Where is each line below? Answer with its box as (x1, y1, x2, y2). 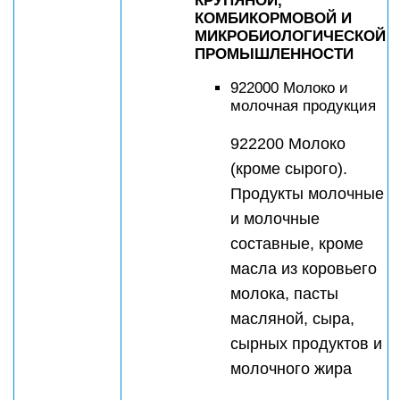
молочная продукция (230, 97, 376, 114)
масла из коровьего (230, 260, 377, 278)
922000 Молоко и (230, 79, 348, 96)
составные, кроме (230, 235, 363, 253)
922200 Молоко (230, 135, 346, 153)
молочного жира (230, 360, 352, 378)
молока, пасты (230, 285, 338, 303)
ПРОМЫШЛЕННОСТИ (195, 46, 354, 62)
